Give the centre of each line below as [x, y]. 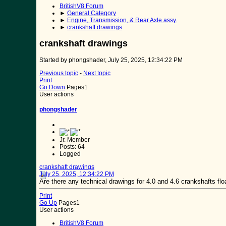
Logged [70, 154]
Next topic [97, 73]
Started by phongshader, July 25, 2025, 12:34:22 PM [111, 60]
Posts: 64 [72, 147]
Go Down [52, 88]
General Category [92, 13]
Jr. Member [75, 140]
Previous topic [59, 73]
